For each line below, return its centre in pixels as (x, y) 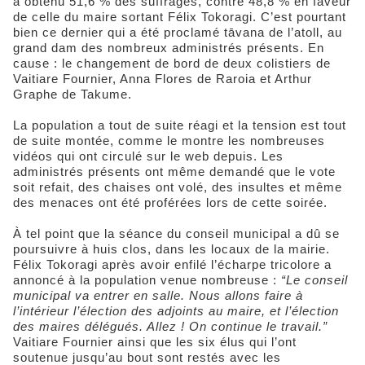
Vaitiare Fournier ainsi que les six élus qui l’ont (155, 342)
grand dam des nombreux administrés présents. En (169, 48)
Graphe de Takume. (73, 95)
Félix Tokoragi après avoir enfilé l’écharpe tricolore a (172, 265)
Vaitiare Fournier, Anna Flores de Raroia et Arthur (163, 79)
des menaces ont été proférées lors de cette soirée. (170, 203)
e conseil (321, 280)
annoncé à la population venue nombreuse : (147, 280)
